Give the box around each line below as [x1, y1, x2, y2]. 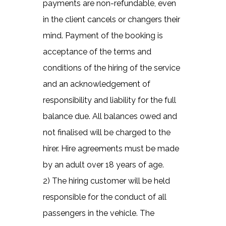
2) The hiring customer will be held [42, 176, 170, 186]
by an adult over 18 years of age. [42, 159, 164, 169]
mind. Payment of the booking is [42, 30, 163, 40]
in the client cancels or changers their [42, 14, 180, 24]
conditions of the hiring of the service [42, 63, 180, 73]
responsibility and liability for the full [42, 95, 176, 105]
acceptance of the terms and [42, 46, 151, 56]
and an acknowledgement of [42, 79, 150, 89]
